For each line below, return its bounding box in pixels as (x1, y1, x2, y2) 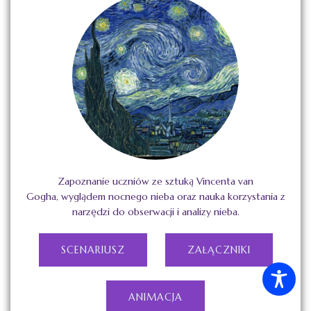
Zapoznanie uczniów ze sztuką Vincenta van (58, 175, 253, 188)
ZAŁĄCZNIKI (187, 244, 251, 257)
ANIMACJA (128, 291, 183, 304)
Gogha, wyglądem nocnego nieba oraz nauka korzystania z (26, 190, 285, 203)
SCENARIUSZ (60, 244, 125, 257)
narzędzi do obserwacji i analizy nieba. (72, 205, 239, 219)
